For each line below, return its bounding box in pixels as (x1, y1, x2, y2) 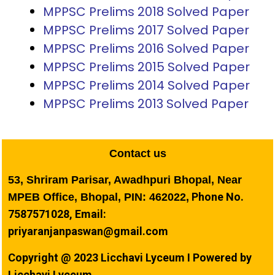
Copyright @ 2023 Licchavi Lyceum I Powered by (8, 250, 252, 264)
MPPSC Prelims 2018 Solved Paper (43, 3, 250, 21)
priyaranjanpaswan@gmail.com (8, 224, 168, 238)
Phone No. (192, 190, 244, 203)
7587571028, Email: (8, 207, 106, 220)
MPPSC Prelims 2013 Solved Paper (43, 95, 249, 113)
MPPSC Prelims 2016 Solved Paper (43, 40, 250, 58)
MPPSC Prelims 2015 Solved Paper (43, 58, 250, 76)
